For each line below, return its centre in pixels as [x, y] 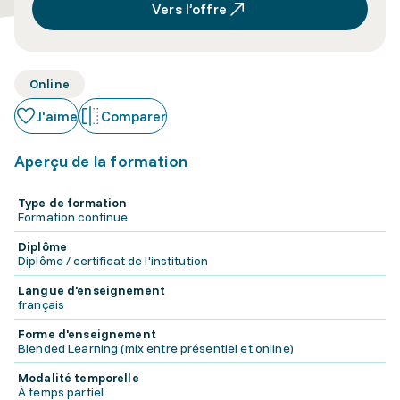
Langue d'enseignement [92, 290]
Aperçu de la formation [101, 161]
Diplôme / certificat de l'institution [113, 261]
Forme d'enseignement [87, 334]
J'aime [57, 116]
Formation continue [73, 217]
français [42, 304]
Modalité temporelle [79, 378]
